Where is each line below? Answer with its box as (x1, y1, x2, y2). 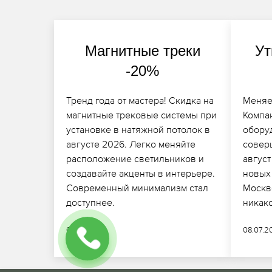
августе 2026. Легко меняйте (66, 138, 195, 149)
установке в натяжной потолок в (66, 123, 210, 135)
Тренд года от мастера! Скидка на (66, 94, 214, 106)
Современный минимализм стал (66, 182, 208, 193)
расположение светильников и (66, 152, 204, 164)
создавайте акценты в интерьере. (66, 167, 215, 178)
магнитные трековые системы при (66, 109, 217, 120)
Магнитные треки (84, 42, 200, 59)
